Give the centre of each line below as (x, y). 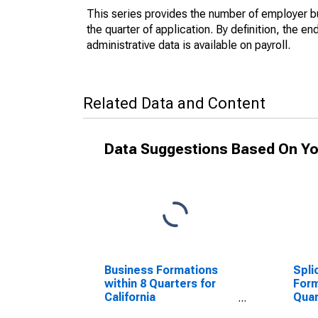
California (130, 297)
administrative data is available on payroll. (188, 45)
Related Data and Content (174, 103)
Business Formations (161, 270)
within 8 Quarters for (160, 284)
